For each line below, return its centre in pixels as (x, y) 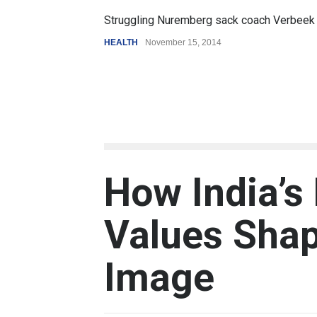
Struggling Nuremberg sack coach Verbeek (206, 20)
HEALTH (117, 42)
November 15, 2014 (179, 42)
